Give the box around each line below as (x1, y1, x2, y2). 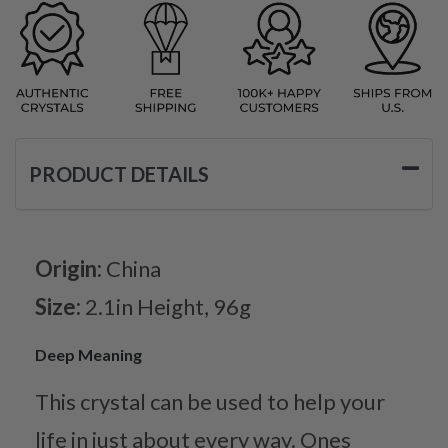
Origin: (35, 254, 106, 282)
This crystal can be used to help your (35, 387, 385, 415)
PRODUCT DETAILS (29, 161, 209, 186)
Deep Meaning (35, 344, 142, 364)
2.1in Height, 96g (85, 292, 251, 320)
